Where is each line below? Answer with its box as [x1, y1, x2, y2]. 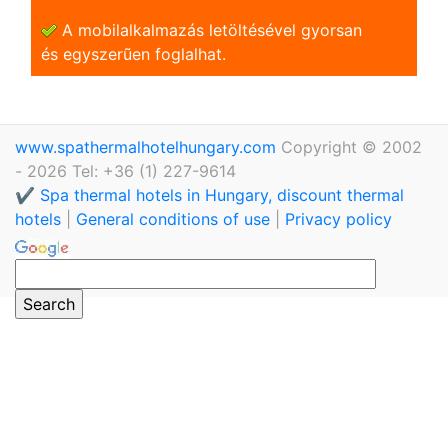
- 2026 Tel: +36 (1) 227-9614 [15, 160, 236, 181]
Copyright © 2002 [281, 136, 422, 157]
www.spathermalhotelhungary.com [15, 136, 281, 157]
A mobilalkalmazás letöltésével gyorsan [57, 19, 362, 40]
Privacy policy [285, 208, 392, 229]
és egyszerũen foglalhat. [41, 43, 226, 64]
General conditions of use [76, 208, 270, 229]
